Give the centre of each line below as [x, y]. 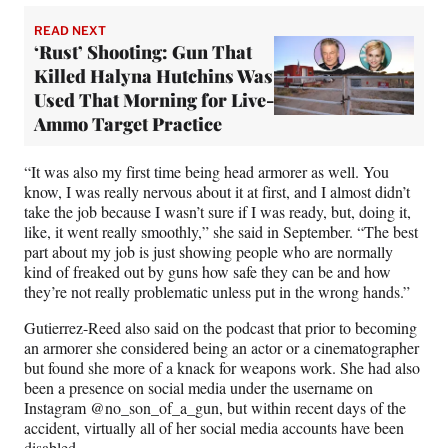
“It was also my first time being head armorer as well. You [206, 171]
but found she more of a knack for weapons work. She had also [222, 367]
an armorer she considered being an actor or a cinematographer [221, 347]
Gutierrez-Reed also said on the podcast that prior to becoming [220, 327]
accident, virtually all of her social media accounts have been [214, 427]
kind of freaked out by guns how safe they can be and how [207, 271]
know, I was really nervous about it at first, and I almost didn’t [217, 191]
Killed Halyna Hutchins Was [153, 75]
